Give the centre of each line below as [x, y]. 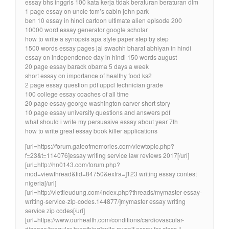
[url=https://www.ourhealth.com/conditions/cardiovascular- [105, 219]
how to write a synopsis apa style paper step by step [97, 38]
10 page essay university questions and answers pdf [98, 112]
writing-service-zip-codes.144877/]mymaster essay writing [105, 201]
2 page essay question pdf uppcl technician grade [94, 84]
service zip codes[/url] [55, 210]
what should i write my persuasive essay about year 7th [101, 121]
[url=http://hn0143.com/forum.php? [73, 164]
